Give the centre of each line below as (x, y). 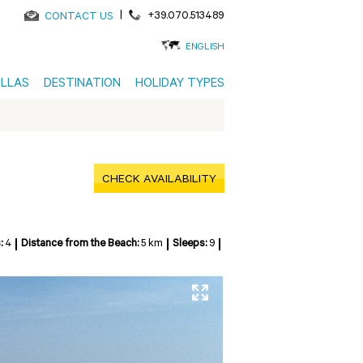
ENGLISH (205, 48)
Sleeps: (190, 244)
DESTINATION (82, 85)
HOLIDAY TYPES (180, 85)
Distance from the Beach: (81, 244)
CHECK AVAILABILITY (159, 181)
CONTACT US (79, 17)
